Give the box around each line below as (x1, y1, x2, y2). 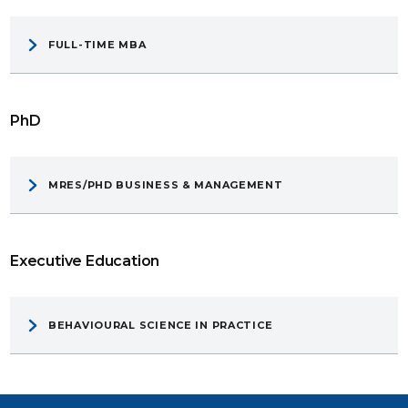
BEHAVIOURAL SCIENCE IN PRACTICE (48, 319, 273, 332)
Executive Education (10, 252, 160, 270)
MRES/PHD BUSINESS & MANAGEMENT (48, 178, 283, 192)
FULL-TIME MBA (48, 38, 147, 52)
